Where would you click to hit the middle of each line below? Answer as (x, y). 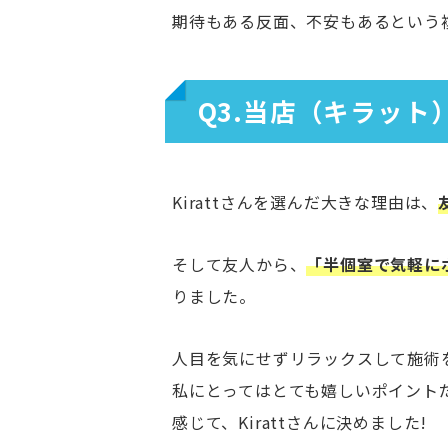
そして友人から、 (239, 263)
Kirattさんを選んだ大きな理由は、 (305, 201)
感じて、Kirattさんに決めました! (300, 421)
